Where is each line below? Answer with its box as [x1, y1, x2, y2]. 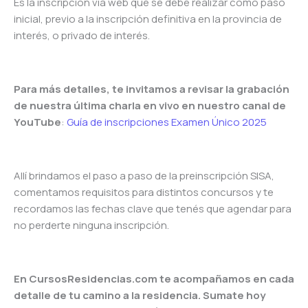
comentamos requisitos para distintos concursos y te [14, 185, 274, 200]
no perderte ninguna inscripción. [14, 218, 169, 233]
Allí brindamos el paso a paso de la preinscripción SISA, [14, 168, 274, 184]
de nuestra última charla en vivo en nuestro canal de [14, 98, 286, 113]
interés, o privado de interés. [14, 28, 150, 43]
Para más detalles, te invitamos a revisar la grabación [14, 82, 289, 97]
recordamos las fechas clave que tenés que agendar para [14, 201, 291, 217]
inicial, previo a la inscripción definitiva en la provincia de [14, 12, 282, 27]
